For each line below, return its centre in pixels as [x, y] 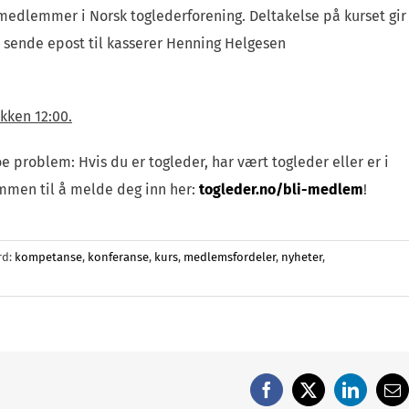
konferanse [118, 257]
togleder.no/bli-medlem [281, 189]
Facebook [297, 397]
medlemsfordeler [230, 257]
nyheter [302, 257]
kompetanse [48, 257]
